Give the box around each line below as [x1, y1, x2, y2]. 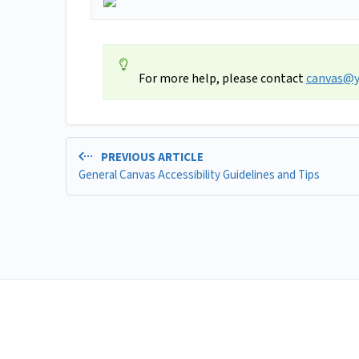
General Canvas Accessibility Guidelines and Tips [79, 166, 320, 184]
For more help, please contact [139, 70, 306, 88]
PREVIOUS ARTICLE [98, 149, 204, 167]
